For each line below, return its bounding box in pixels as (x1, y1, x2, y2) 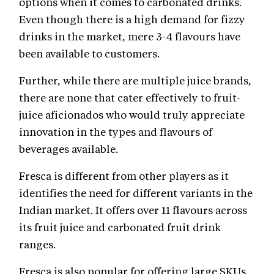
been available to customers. (19, 46, 162, 61)
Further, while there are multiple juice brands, (19, 73, 251, 87)
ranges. (19, 237, 58, 251)
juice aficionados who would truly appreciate (19, 108, 245, 122)
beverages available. (19, 142, 118, 156)
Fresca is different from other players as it (19, 169, 229, 183)
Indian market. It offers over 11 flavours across (19, 203, 247, 217)
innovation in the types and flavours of (19, 125, 212, 139)
